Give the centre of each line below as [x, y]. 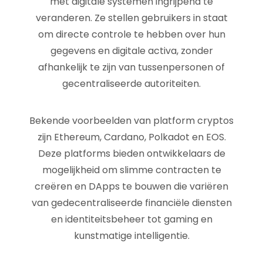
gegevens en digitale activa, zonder [131, 51]
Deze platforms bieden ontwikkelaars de [131, 154]
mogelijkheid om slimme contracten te [131, 170]
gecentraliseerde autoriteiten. [131, 84]
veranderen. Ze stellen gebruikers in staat [131, 18]
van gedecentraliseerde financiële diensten [131, 203]
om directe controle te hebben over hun [131, 34]
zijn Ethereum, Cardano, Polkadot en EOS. [131, 137]
